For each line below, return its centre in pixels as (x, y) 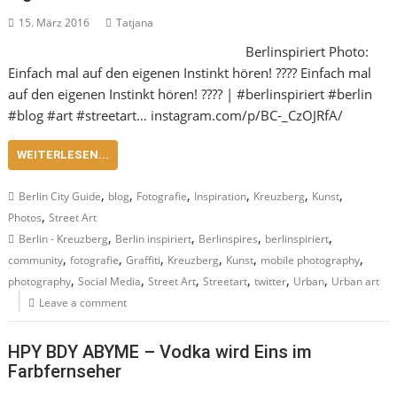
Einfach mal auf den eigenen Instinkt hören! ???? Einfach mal (190, 73)
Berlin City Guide (60, 196)
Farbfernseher (65, 371)
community (36, 260)
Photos (25, 218)
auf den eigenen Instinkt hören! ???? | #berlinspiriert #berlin (191, 94)
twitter (271, 281)
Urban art (356, 281)
